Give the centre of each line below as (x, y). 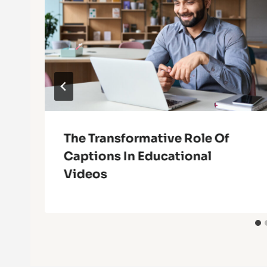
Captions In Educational (138, 156)
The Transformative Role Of (147, 138)
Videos (86, 174)
